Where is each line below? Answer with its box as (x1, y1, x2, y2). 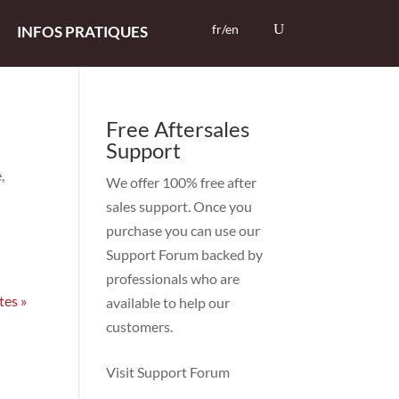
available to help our (106, 294, 231, 311)
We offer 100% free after (106, 174, 257, 191)
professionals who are (106, 270, 240, 287)
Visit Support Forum (106, 363, 231, 380)
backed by (199, 246, 264, 263)
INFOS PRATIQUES (16, 22, 148, 41)
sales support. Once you (106, 198, 253, 215)
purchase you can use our (106, 222, 261, 239)
